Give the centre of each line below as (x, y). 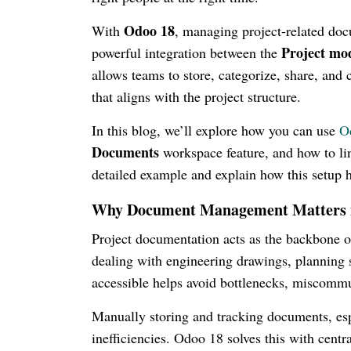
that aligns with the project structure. (196, 96)
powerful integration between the (186, 52)
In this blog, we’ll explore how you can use (215, 130)
